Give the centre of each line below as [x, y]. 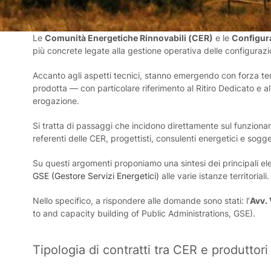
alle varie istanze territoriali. [214, 176]
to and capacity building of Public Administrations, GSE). [144, 213]
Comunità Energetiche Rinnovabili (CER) [129, 38]
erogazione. [56, 101]
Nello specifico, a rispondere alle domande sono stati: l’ [141, 201]
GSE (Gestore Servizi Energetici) [96, 176]
